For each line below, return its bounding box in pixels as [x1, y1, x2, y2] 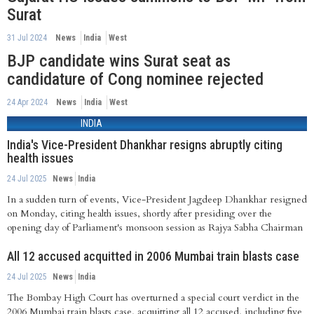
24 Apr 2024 [7, 97, 48, 107]
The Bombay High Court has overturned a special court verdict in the [7, 290, 299, 304]
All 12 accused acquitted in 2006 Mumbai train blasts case [7, 248, 299, 264]
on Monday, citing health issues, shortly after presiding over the [7, 206, 272, 220]
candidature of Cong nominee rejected [7, 69, 264, 89]
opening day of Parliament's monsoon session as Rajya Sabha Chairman [7, 220, 303, 234]
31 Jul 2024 [7, 32, 47, 43]
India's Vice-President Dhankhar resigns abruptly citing [7, 137, 282, 152]
